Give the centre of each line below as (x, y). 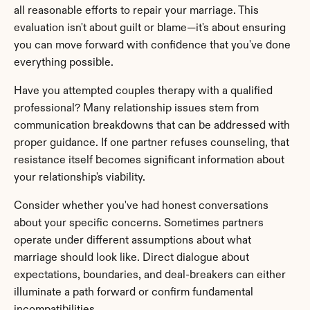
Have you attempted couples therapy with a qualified (143, 91)
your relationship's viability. (80, 177)
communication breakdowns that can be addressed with (152, 126)
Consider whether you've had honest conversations (141, 206)
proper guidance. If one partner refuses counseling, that (152, 143)
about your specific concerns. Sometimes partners (139, 223)
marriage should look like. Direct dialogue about (131, 258)
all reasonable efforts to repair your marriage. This (136, 11)
